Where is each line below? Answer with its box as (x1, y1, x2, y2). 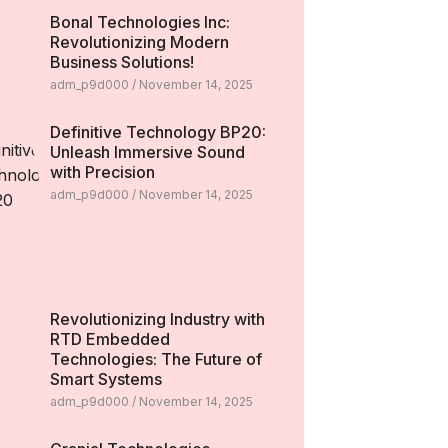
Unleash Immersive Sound (49, 142, 245, 162)
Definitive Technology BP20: (49, 122, 266, 142)
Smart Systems (49, 368, 162, 389)
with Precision (49, 162, 155, 182)
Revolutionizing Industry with (49, 308, 265, 329)
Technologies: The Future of (49, 348, 262, 369)
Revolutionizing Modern (49, 32, 229, 52)
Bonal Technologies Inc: (49, 12, 230, 32)
